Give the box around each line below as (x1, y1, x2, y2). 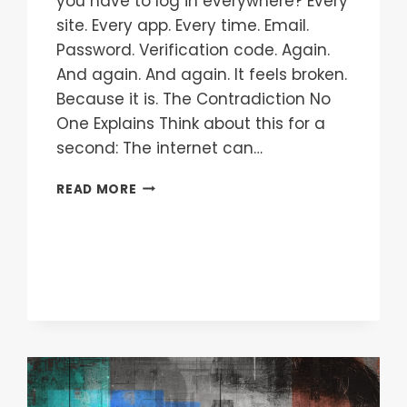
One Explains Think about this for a (56, 112, 326, 134)
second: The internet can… (56, 136, 263, 159)
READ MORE (56, 180, 137, 198)
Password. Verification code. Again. (56, 38, 331, 61)
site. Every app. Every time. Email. (56, 14, 310, 36)
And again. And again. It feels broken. (56, 63, 348, 85)
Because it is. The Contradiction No (56, 87, 332, 110)
